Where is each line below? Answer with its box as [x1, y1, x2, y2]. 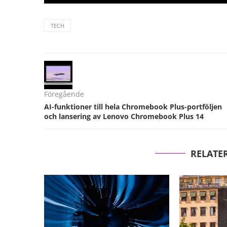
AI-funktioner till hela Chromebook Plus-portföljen [44, 102, 222, 112]
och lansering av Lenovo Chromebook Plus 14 [44, 111, 204, 122]
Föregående [44, 89, 84, 99]
